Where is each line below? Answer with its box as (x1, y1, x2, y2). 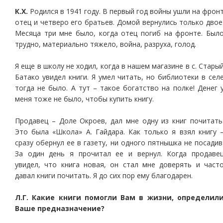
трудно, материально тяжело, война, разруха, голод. (15, 39, 196, 49)
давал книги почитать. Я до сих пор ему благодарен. (15, 171, 193, 180)
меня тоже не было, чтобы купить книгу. (15, 94, 154, 104)
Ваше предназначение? (15, 204, 105, 213)
